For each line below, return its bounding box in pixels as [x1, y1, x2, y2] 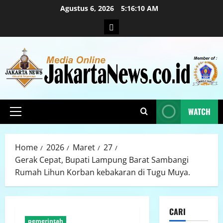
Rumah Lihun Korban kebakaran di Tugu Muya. [15, 166, 192, 178]
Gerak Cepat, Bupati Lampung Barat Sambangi [15, 154, 189, 165]
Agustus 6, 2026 [60, 3, 116, 13]
